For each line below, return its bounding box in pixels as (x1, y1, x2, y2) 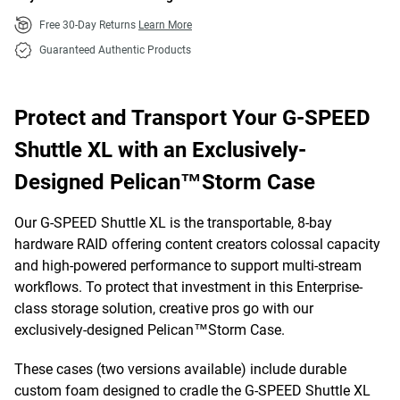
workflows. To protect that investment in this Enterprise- (14, 279, 362, 296)
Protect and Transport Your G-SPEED (14, 105, 371, 130)
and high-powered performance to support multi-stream (14, 257, 362, 274)
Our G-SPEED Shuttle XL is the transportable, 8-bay (14, 214, 332, 231)
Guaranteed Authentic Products (39, 44, 191, 56)
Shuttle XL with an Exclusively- (14, 137, 306, 162)
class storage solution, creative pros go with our (14, 300, 313, 317)
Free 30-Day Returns (39, 19, 138, 31)
